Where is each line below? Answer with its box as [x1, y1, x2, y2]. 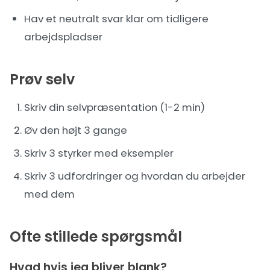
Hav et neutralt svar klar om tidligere [24, 11, 209, 26]
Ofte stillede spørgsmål [10, 227, 182, 246]
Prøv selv [10, 69, 75, 89]
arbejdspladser [24, 30, 102, 44]
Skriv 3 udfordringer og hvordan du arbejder [24, 169, 245, 183]
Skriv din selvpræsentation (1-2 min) [24, 100, 205, 115]
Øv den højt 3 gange [24, 123, 127, 137]
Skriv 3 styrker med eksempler [24, 146, 174, 160]
